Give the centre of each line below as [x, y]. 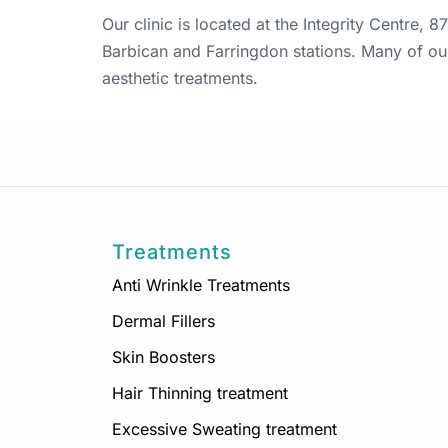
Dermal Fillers [163, 320]
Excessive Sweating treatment [224, 428]
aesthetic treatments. [180, 77]
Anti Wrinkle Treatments [201, 284]
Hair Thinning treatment [200, 392]
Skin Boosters [163, 356]
